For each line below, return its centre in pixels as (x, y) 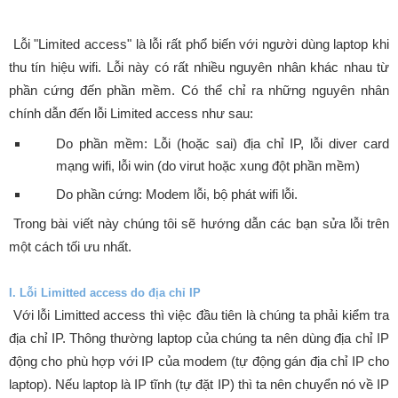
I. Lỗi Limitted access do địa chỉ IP (105, 292)
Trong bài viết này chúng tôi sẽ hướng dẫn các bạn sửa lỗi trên (199, 223)
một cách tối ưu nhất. (70, 246)
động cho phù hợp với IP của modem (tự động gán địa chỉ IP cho (199, 361)
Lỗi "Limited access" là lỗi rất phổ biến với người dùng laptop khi (201, 44)
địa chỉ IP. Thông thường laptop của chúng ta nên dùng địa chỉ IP (199, 338)
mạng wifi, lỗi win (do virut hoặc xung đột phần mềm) (207, 165)
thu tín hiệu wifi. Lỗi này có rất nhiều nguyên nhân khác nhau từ (199, 67)
